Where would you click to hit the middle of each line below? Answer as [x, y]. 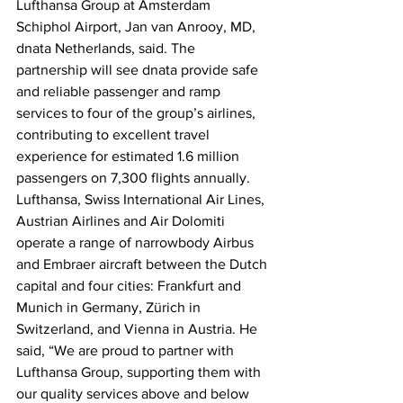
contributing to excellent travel [115, 134]
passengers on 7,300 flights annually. [135, 178]
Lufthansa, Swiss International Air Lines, [142, 199]
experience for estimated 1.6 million [130, 156]
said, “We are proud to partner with [127, 350]
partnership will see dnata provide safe [139, 70]
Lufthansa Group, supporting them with [140, 372]
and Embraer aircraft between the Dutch [143, 264]
